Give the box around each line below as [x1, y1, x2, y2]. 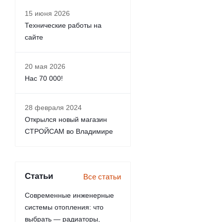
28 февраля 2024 [25, 104, 82, 111]
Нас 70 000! [25, 74, 63, 82]
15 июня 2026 [25, 9, 70, 17]
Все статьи [83, 172, 121, 181]
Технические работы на [25, 21, 102, 29]
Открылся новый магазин [25, 115, 107, 123]
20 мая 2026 [25, 62, 65, 70]
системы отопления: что [25, 203, 104, 211]
